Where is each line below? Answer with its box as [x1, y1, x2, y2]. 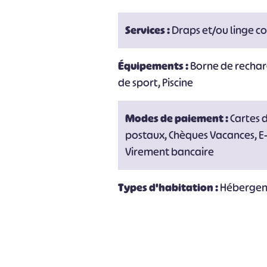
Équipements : [118, 59, 191, 73]
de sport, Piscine [118, 76, 194, 90]
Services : [125, 23, 172, 38]
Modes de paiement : [125, 111, 231, 126]
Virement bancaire [125, 145, 215, 159]
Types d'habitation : [118, 181, 221, 195]
